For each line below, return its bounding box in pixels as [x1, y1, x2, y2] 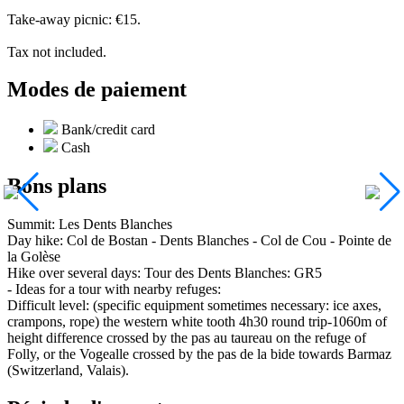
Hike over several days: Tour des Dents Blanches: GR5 [7, 265, 322, 281]
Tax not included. [7, 43, 106, 60]
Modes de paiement [7, 78, 187, 102]
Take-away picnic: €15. [7, 11, 141, 27]
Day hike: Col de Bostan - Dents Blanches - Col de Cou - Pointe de [7, 233, 391, 249]
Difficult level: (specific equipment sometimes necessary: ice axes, [7, 298, 381, 314]
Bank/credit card [61, 122, 155, 138]
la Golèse [7, 249, 60, 265]
